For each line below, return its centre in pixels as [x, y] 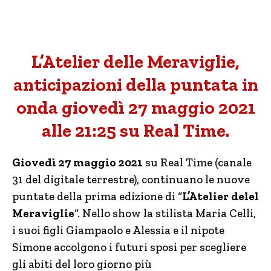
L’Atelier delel [220, 196]
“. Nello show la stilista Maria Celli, [165, 213]
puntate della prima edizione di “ [97, 196]
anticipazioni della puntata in [135, 85]
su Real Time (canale [197, 162]
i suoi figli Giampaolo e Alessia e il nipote [118, 230]
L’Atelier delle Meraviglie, [135, 62]
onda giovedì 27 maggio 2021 [135, 108]
